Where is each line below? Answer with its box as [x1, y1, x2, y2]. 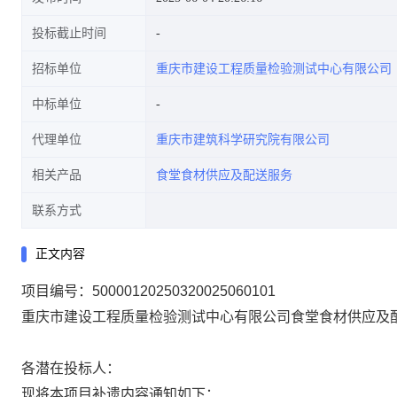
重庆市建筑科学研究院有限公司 [156, 133, 330, 146]
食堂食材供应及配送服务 [156, 168, 292, 182]
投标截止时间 [32, 27, 106, 40]
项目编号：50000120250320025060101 [21, 284, 276, 299]
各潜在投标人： [21, 361, 121, 376]
